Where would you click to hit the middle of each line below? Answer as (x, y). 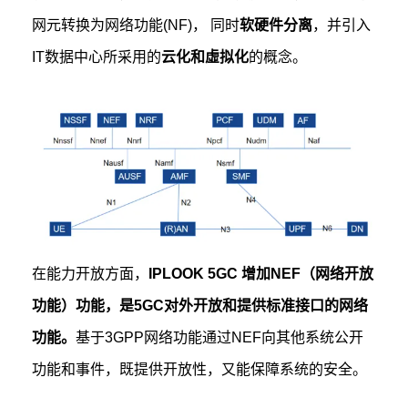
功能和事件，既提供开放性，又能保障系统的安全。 (200, 370)
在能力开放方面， (91, 274)
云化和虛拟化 (205, 57)
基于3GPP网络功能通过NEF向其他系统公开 (220, 338)
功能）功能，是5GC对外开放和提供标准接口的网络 (200, 306)
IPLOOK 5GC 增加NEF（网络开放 (261, 274)
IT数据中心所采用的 (97, 57)
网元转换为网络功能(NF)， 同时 (136, 25)
